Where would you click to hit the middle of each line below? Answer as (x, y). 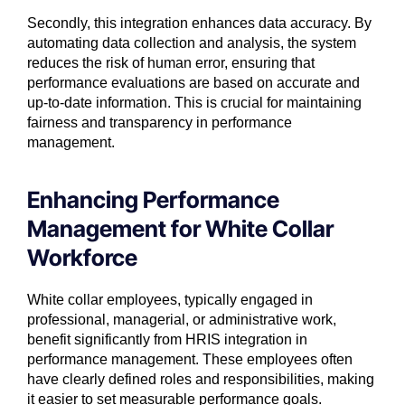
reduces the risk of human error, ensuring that (171, 63)
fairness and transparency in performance (160, 123)
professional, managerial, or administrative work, (182, 320)
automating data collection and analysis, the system (192, 43)
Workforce (82, 258)
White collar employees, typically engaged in (170, 300)
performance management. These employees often (190, 360)
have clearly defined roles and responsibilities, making (201, 380)
